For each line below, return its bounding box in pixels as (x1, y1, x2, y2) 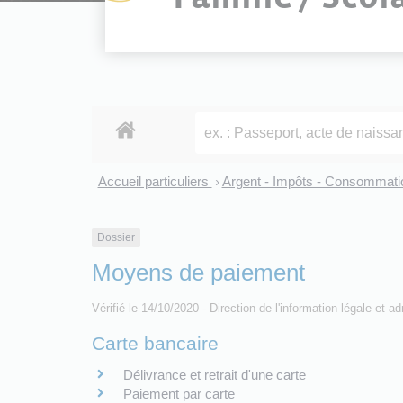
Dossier (97, 231, 135, 245)
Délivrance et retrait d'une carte (123, 366, 306, 382)
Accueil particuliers (97, 174, 212, 190)
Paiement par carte (123, 385, 235, 401)
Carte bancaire (92, 332, 219, 354)
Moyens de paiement (92, 258, 305, 286)
